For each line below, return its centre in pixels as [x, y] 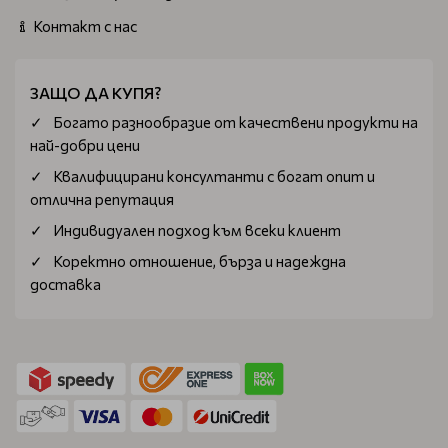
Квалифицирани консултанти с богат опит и [214, 175]
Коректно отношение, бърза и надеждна [199, 260]
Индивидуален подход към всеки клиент [197, 229]
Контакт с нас [83, 25]
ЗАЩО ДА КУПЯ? [95, 92]
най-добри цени [85, 144]
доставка [65, 283]
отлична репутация [102, 198]
